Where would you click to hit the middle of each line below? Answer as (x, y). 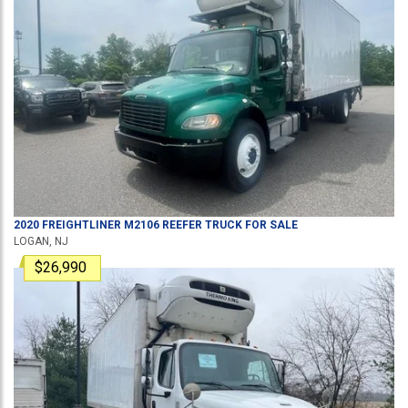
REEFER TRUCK (201, 225)
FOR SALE (270, 225)
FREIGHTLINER (82, 225)
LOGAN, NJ (41, 241)
